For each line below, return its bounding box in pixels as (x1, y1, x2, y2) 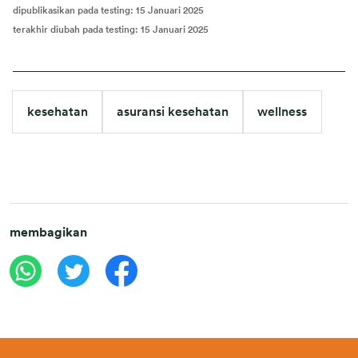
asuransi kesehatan (117, 105, 229, 118)
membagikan (10, 225, 87, 239)
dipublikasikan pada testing (13, 5, 130, 15)
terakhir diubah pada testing (13, 24, 135, 34)
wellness (257, 105, 307, 118)
